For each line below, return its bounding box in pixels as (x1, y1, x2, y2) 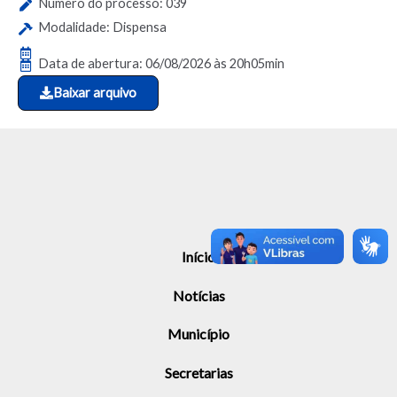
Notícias (172, 286, 225, 304)
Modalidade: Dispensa (37, 19, 167, 35)
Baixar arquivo (53, 85, 136, 100)
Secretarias (164, 363, 233, 381)
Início (182, 248, 215, 265)
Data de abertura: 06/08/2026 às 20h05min (37, 56, 284, 71)
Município (167, 325, 230, 343)
